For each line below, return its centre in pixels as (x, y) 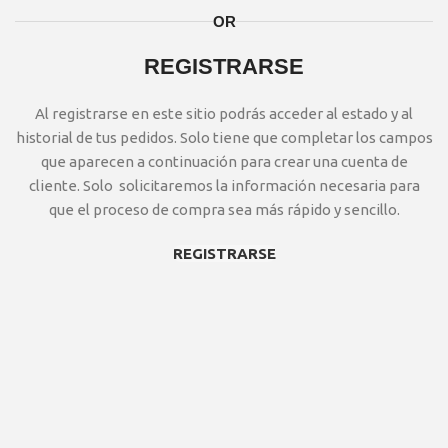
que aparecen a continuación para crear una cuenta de (224, 161)
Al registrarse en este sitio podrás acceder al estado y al (224, 113)
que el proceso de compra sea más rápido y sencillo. (224, 209)
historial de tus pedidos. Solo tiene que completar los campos (224, 137)
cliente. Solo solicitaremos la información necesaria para (224, 185)
